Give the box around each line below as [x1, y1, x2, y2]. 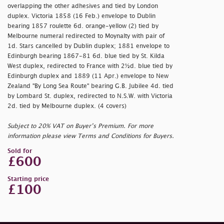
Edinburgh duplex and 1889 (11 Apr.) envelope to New [7, 73, 168, 79]
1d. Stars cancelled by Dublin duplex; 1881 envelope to [7, 43, 169, 49]
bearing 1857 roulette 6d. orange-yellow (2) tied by [7, 23, 158, 29]
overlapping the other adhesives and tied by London [7, 3, 158, 9]
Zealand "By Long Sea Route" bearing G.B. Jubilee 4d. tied [7, 83, 173, 89]
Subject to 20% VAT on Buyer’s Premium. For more [7, 123, 153, 129]
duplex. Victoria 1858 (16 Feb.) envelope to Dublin [7, 13, 155, 19]
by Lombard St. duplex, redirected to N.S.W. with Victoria [7, 93, 172, 99]
